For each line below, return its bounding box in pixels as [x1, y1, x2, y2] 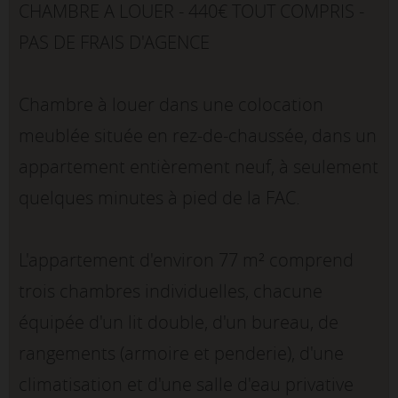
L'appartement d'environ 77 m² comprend [19, 248, 354, 273]
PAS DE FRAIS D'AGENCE [19, 30, 210, 55]
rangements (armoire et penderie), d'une [19, 341, 344, 366]
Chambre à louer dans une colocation [19, 92, 323, 117]
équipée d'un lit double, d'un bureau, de [19, 310, 338, 335]
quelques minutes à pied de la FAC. [19, 186, 300, 211]
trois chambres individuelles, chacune [19, 279, 322, 304]
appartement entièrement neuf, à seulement [19, 155, 378, 179]
